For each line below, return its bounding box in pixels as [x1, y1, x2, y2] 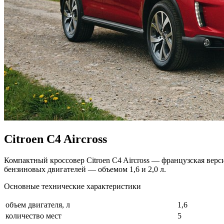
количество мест [5, 211, 61, 220]
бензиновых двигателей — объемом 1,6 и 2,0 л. [4, 164, 166, 173]
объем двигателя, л [5, 200, 70, 209]
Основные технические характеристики [4, 181, 141, 190]
